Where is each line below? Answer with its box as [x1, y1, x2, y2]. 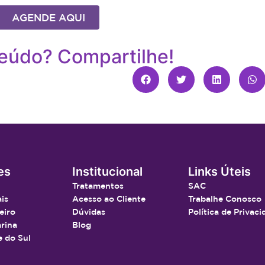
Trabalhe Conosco [188, 194, 262, 204]
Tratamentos [72, 181, 124, 191]
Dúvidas [72, 207, 105, 217]
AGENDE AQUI [11, 12, 85, 24]
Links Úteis [188, 164, 251, 179]
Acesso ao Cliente [72, 194, 146, 204]
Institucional [72, 164, 143, 179]
